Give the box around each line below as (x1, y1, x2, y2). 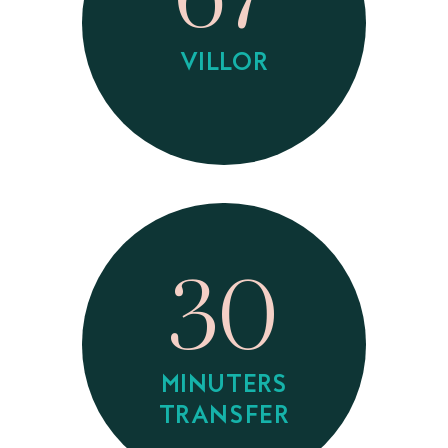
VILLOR (179, 53, 269, 77)
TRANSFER (158, 405, 290, 429)
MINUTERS (160, 374, 288, 398)
